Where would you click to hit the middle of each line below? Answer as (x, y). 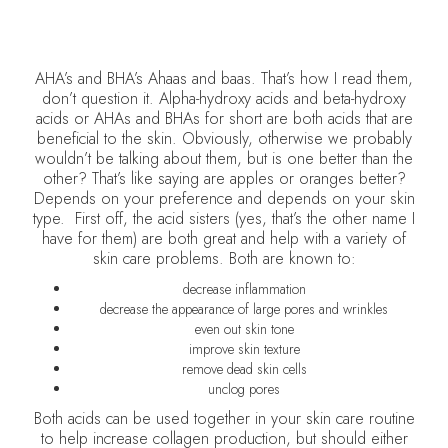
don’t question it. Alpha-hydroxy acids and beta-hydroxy (224, 98)
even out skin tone (244, 329)
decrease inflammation (244, 289)
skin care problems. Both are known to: (224, 258)
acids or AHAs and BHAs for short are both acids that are (224, 118)
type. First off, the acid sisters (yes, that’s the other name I (224, 218)
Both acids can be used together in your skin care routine (224, 418)
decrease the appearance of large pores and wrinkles (244, 309)
